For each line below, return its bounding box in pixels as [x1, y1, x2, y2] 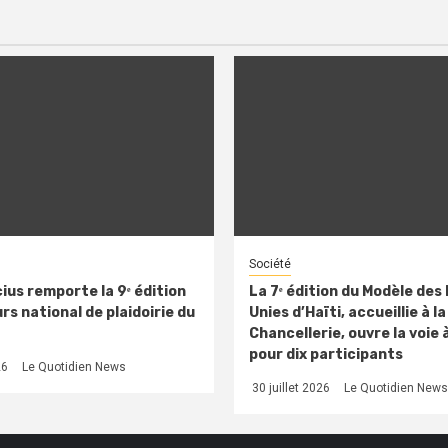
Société [249, 256, 291, 271]
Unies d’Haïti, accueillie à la [249, 303, 446, 321]
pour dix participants [249, 345, 403, 363]
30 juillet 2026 [249, 380, 330, 395]
